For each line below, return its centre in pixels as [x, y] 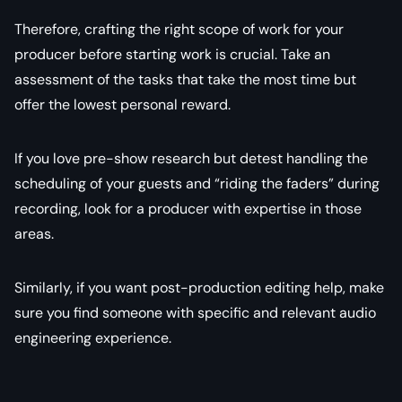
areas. [34, 233]
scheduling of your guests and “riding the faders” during [197, 183]
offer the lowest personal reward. [122, 104]
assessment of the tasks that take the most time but [185, 79]
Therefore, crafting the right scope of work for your [179, 29]
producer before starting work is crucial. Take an [172, 54]
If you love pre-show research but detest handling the [191, 158]
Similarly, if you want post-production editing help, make [199, 287]
